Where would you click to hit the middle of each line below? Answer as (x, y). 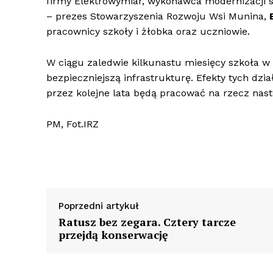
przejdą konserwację (113, 235)
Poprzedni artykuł (99, 206)
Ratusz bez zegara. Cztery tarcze (147, 222)
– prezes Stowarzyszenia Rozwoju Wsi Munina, (158, 16)
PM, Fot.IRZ (73, 124)
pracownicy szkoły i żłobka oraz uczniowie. (148, 32)
